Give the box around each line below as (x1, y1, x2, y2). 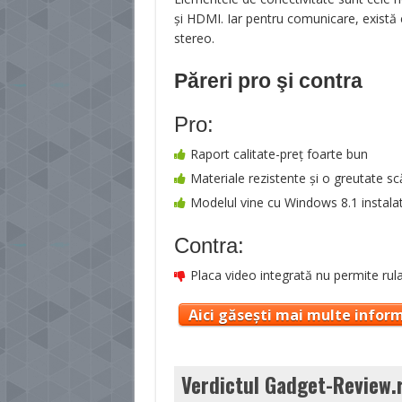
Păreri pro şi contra (173, 69, 363, 92)
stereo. (173, 30, 214, 47)
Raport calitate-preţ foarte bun (189, 145, 368, 162)
